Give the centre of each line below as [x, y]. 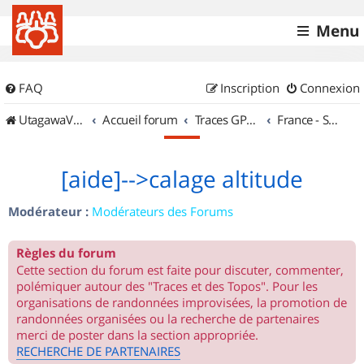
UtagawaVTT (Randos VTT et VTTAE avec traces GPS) [46, 119]
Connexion [330, 88]
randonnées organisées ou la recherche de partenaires [168, 318]
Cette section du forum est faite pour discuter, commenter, [180, 270]
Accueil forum [140, 119]
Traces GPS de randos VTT [251, 119]
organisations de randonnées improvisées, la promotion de [182, 302]
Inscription [250, 88]
